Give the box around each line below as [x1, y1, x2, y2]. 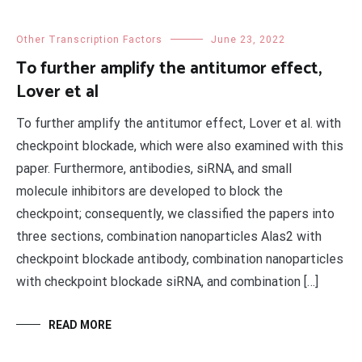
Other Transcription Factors [16, 34, 162, 45]
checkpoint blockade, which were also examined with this [16, 138, 343, 154]
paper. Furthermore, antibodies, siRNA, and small [16, 161, 292, 176]
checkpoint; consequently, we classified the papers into [16, 206, 335, 221]
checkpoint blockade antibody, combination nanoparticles [16, 251, 343, 267]
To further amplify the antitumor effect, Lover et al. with [16, 116, 341, 131]
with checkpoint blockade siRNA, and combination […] [16, 274, 318, 289]
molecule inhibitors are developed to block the [16, 183, 283, 199]
